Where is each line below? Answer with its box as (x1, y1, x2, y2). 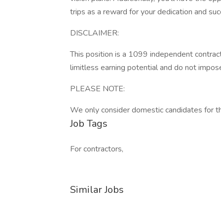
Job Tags (70, 117, 108, 130)
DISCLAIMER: (70, 28, 119, 38)
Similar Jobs (70, 183, 124, 196)
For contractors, (70, 144, 123, 154)
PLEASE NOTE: (70, 83, 125, 94)
